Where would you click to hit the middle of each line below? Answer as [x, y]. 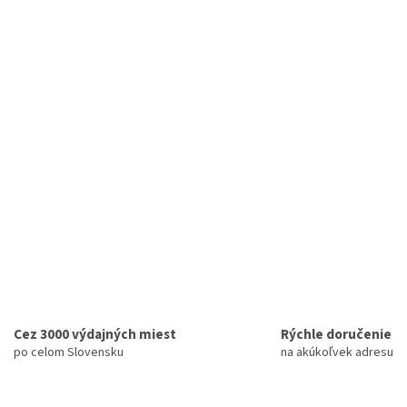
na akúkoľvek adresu [337, 352]
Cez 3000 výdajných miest [94, 334]
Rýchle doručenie [336, 334]
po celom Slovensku [68, 352]
